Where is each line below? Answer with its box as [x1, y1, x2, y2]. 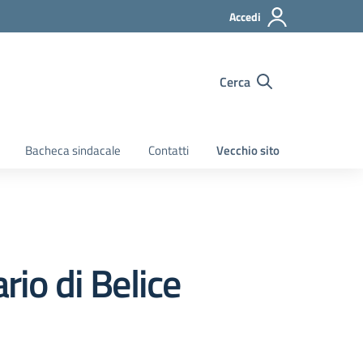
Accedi [229, 8, 261, 25]
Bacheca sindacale [25, 141, 121, 160]
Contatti [148, 141, 189, 160]
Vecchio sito [216, 141, 280, 160]
